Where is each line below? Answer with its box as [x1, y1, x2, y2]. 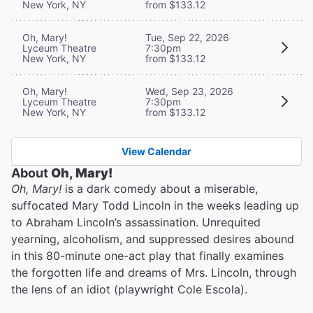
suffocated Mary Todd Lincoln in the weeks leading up [11, 198, 299, 212]
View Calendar [122, 145, 191, 157]
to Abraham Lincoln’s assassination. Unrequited [11, 214, 261, 229]
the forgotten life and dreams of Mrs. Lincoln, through [11, 265, 296, 279]
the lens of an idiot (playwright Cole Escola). [11, 282, 247, 296]
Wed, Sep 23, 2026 [145, 85, 233, 97]
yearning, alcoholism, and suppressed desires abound [11, 231, 294, 246]
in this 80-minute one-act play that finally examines [11, 248, 284, 263]
